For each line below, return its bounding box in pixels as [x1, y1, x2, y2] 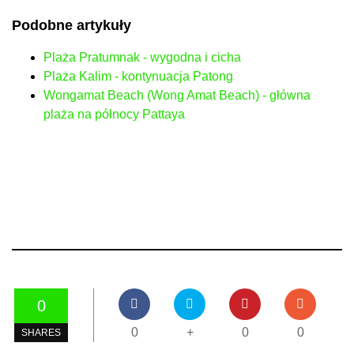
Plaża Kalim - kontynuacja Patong [43, 69, 233, 83]
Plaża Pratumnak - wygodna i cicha [43, 50, 241, 64]
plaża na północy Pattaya [43, 107, 185, 121]
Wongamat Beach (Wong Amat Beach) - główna [43, 88, 311, 102]
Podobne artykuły [12, 17, 131, 33]
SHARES [21, 327, 61, 339]
